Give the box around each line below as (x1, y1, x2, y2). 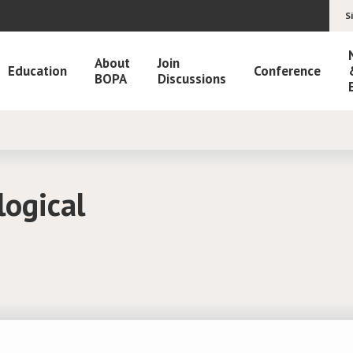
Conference (254, 62, 321, 80)
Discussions (158, 70, 226, 87)
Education (8, 62, 67, 80)
